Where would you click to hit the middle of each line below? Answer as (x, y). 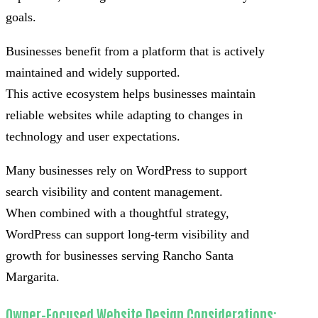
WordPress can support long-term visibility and (127, 235)
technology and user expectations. (93, 137)
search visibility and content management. (114, 192)
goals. (21, 17)
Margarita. (33, 277)
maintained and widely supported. (93, 73)
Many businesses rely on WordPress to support (126, 171)
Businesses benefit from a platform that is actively (135, 51)
